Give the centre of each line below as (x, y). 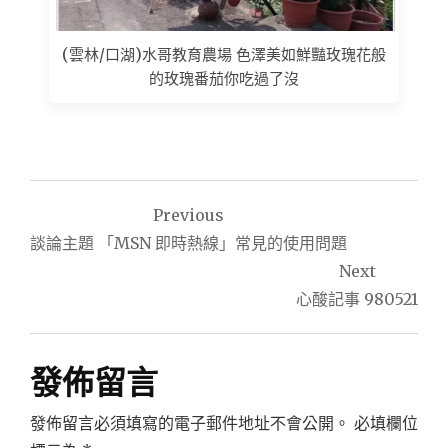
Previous (188, 215)
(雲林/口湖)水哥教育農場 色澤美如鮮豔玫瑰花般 (224, 55)
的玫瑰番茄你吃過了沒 (224, 79)
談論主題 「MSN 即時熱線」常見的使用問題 (188, 243)
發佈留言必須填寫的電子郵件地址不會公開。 (190, 423)
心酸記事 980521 (357, 299)
